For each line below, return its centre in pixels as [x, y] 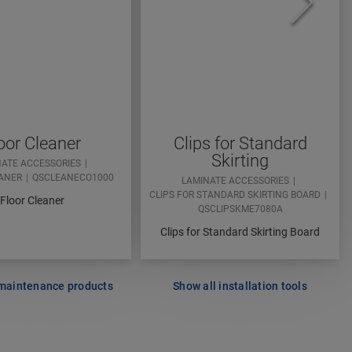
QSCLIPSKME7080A [240, 209]
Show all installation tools [240, 286]
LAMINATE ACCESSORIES [235, 181]
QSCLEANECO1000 [73, 178]
